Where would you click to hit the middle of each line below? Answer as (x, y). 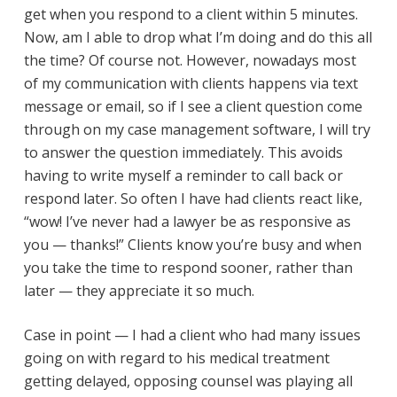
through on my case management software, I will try (197, 129)
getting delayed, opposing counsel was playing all (188, 381)
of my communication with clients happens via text (191, 83)
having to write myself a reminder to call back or (183, 175)
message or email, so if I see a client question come (193, 106)
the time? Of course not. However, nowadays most (190, 60)
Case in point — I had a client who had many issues (192, 335)
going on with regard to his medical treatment (176, 358)
